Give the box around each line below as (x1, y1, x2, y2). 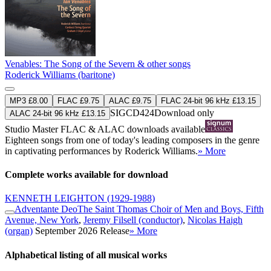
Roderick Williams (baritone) (5, 69, 115, 80)
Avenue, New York (5, 215, 79, 226)
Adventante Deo (15, 204, 77, 215)
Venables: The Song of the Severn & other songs (5, 58, 191, 69)
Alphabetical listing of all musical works (5, 249, 167, 260)
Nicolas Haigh (188, 215, 243, 226)
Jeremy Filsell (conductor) (83, 215, 183, 226)
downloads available (125, 123, 205, 134)
